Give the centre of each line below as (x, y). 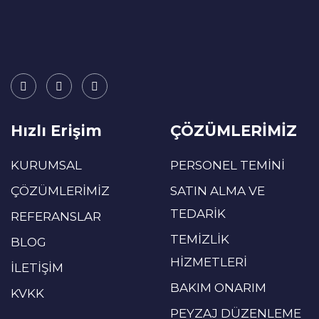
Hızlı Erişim (56, 130)
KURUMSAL (46, 165)
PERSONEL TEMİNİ (228, 165)
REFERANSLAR (56, 216)
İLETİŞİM (37, 267)
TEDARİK (198, 213)
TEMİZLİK (200, 239)
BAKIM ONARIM (218, 287)
